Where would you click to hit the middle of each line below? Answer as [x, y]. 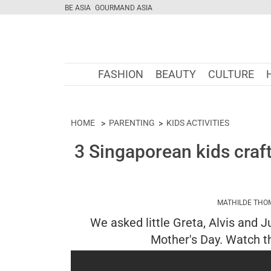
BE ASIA [78, 8]
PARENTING [132, 123]
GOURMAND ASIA [124, 8]
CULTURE [231, 74]
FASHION [121, 74]
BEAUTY [176, 74]
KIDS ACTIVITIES [198, 123]
